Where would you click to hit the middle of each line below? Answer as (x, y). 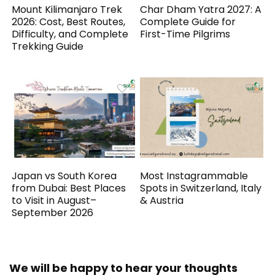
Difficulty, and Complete (70, 34)
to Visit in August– (54, 201)
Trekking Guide (48, 47)
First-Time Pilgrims (185, 34)
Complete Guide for (188, 22)
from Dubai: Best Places (69, 188)
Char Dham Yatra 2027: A (201, 10)
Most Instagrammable (194, 176)
